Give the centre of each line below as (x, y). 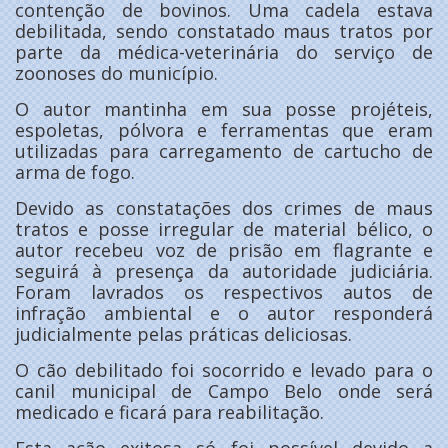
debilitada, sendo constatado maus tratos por (224, 31)
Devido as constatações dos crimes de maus (224, 208)
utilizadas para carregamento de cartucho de (224, 151)
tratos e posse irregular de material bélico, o (224, 229)
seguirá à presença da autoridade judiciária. (224, 271)
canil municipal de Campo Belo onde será (224, 391)
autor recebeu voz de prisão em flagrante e (224, 250)
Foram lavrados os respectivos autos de (224, 292)
